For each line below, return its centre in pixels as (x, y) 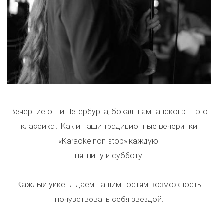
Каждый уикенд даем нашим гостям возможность (109, 185)
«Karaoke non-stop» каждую (109, 141)
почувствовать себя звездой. (109, 200)
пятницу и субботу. (109, 156)
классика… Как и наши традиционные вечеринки (109, 127)
